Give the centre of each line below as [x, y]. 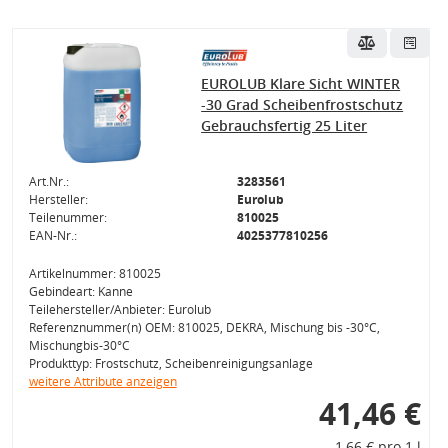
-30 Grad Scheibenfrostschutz [302, 105]
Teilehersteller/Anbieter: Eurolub [119, 310]
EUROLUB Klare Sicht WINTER [301, 84]
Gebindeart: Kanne [80, 292]
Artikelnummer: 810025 [94, 274]
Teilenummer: [67, 218]
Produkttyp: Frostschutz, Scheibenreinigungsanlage [170, 364]
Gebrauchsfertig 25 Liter [284, 126]
